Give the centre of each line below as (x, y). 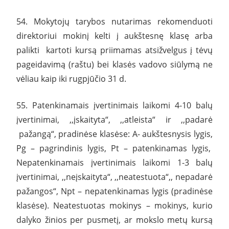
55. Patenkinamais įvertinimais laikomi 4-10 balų (114, 105)
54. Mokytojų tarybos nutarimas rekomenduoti (114, 21)
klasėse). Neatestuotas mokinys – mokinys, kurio (114, 205)
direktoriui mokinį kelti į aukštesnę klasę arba (114, 36)
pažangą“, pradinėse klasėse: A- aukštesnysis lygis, (114, 134)
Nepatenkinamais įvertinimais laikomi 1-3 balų (114, 162)
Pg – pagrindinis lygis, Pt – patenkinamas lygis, (114, 148)
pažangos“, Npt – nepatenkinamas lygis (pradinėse (114, 191)
